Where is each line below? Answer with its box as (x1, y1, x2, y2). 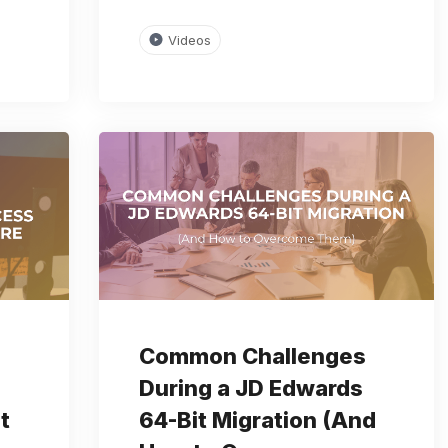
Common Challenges (138, 342, 366, 369)
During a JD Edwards (138, 374, 363, 401)
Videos (167, 31, 211, 48)
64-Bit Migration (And (138, 406, 376, 433)
